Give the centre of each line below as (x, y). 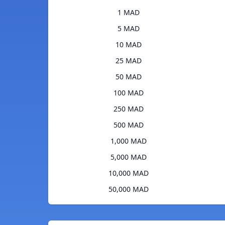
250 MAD (128, 109)
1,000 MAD (128, 141)
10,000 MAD (128, 173)
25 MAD (128, 61)
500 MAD (128, 125)
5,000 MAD (128, 157)
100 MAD (128, 93)
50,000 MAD (128, 189)
